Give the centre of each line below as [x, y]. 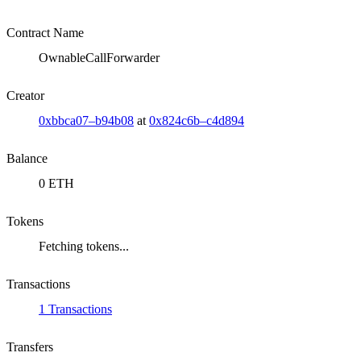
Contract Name [45, 33]
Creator [25, 96]
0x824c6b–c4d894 [197, 121]
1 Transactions [75, 309]
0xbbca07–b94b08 [86, 121]
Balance [27, 159]
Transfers [30, 347]
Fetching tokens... [84, 247]
